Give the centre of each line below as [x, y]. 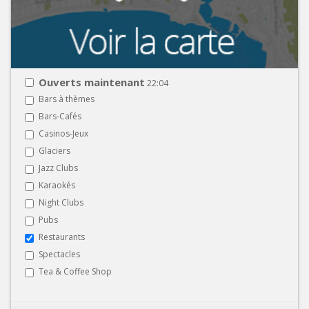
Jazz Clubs [58, 168]
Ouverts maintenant [92, 82]
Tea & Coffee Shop [75, 271]
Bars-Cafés [60, 116]
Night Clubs [61, 202]
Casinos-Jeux [63, 133]
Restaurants [62, 237]
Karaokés [57, 185]
